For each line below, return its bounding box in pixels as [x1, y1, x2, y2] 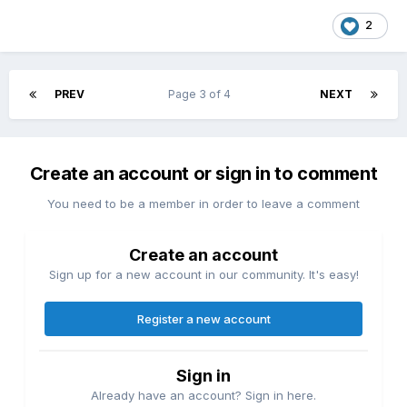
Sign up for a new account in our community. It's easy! [48, 267, 359, 283]
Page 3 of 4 [168, 87, 236, 102]
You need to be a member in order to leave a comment [47, 196, 360, 212]
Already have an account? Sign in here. [91, 388, 316, 403]
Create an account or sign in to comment [29, 163, 378, 185]
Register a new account [136, 312, 271, 327]
